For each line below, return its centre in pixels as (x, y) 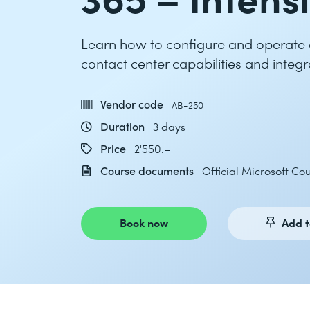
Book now (144, 222)
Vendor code (132, 104)
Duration (122, 126)
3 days (169, 126)
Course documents (147, 171)
